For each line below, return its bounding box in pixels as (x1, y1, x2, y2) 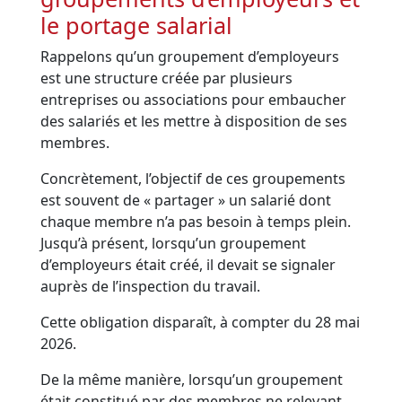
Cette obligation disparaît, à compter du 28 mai (40, 312, 361, 333)
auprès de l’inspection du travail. (40, 276, 265, 297)
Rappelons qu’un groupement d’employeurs (40, 47, 340, 67)
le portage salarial (40, 10, 233, 41)
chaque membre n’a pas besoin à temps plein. (40, 212, 352, 232)
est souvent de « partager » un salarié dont (40, 190, 332, 211)
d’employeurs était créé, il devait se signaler (40, 255, 336, 275)
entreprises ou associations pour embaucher (40, 90, 347, 110)
